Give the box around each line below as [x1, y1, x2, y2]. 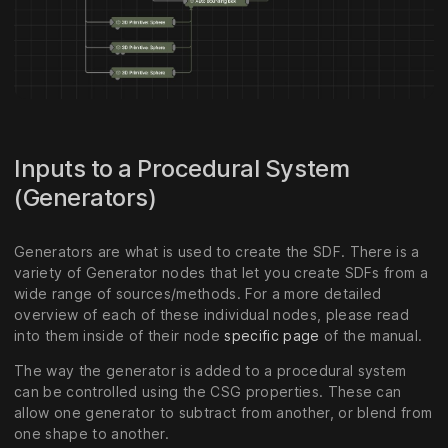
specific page [224, 327, 320, 345]
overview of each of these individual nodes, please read [14, 306, 410, 324]
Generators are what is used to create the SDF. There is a [14, 243, 420, 261]
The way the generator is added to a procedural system [14, 362, 407, 380]
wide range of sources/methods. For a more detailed [14, 285, 382, 303]
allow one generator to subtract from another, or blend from [14, 404, 433, 422]
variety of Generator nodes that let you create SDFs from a [14, 264, 429, 282]
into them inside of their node [14, 327, 225, 345]
